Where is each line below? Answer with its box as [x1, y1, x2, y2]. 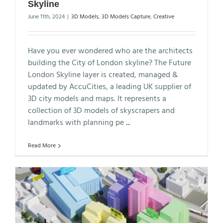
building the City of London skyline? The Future [28, 56, 191, 70]
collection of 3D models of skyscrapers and [28, 104, 175, 117]
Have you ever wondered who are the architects [28, 44, 193, 58]
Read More [28, 140, 56, 151]
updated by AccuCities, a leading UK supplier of [28, 80, 191, 94]
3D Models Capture [102, 11, 150, 22]
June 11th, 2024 [28, 11, 65, 22]
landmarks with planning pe [28, 116, 126, 129]
